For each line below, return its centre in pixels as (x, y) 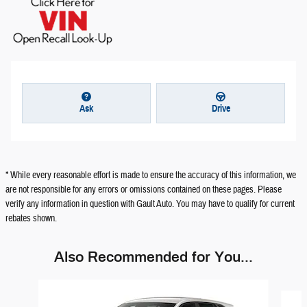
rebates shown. (31, 218)
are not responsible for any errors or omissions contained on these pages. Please (144, 189)
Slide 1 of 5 (24, 285)
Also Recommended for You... (153, 256)
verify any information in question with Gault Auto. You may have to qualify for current (150, 204)
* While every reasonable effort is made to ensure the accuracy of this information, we (151, 175)
